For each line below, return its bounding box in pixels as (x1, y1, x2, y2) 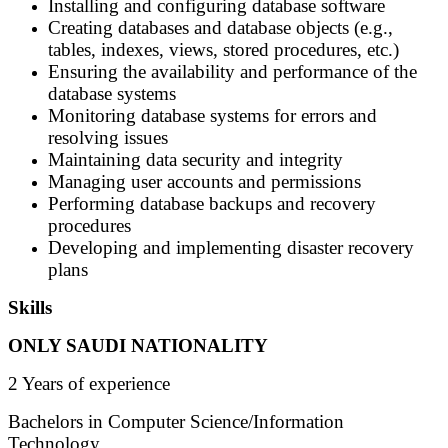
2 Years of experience (8, 373, 170, 395)
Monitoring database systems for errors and (48, 105, 377, 127)
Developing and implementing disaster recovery (48, 237, 414, 259)
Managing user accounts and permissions (48, 171, 361, 193)
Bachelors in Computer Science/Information (8, 411, 344, 433)
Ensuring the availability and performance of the (48, 61, 417, 83)
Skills (8, 297, 52, 319)
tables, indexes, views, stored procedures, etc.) (48, 39, 399, 61)
